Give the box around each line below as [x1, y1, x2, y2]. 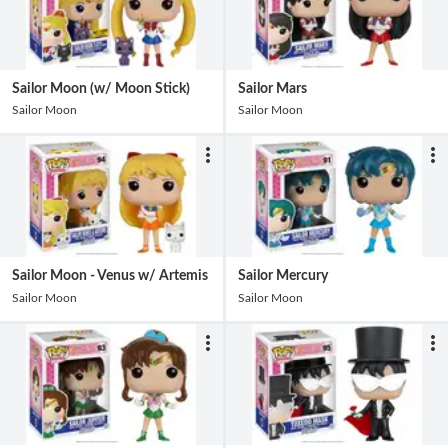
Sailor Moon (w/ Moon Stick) [12, 81, 190, 97]
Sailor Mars [237, 81, 307, 97]
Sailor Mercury [237, 268, 328, 284]
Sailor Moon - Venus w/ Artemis [12, 268, 208, 284]
